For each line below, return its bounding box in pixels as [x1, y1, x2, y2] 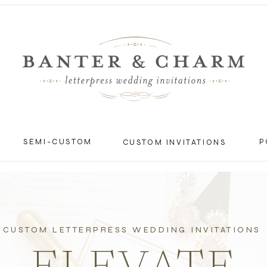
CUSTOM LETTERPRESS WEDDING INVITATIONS [2, 225, 265, 235]
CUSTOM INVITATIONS [122, 138, 226, 147]
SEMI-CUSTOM [23, 137, 92, 147]
